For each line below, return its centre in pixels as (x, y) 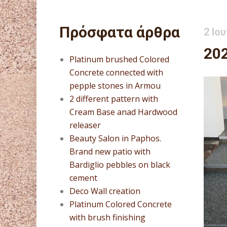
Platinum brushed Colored (119, 59)
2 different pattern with (114, 99)
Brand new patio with (110, 152)
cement (83, 178)
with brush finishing (107, 217)
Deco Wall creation (105, 191)
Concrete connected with (116, 72)
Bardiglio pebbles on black (120, 165)
